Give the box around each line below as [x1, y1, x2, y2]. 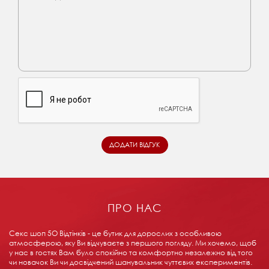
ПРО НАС [107, 201, 162, 214]
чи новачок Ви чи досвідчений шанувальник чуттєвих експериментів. [9, 256, 252, 267]
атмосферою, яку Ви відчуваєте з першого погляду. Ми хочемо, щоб [9, 237, 256, 248]
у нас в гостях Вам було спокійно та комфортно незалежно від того [9, 247, 253, 258]
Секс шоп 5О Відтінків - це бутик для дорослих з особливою [9, 228, 222, 238]
